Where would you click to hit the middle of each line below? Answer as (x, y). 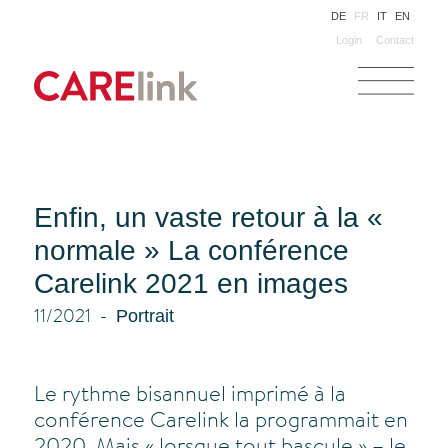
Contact (395, 40)
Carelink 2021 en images (190, 283)
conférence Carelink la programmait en (220, 422)
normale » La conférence (191, 250)
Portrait (144, 316)
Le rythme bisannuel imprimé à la (189, 396)
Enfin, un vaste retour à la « (208, 217)
